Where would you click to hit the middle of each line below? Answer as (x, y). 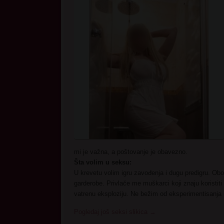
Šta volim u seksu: (102, 162)
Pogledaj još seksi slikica (111, 211)
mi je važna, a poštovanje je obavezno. (130, 151)
